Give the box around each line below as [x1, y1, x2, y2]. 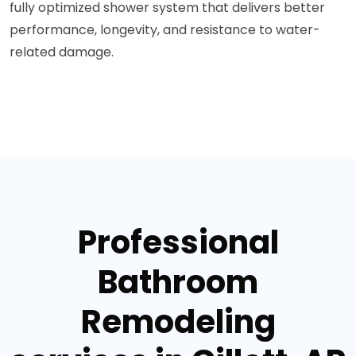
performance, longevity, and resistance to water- [10, 20, 320, 39]
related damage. [10, 42, 114, 61]
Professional [77, 219, 279, 265]
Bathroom [98, 259, 258, 304]
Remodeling [80, 299, 276, 344]
